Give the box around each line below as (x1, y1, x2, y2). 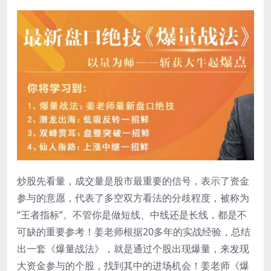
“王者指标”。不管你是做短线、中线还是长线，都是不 (17, 208, 247, 222)
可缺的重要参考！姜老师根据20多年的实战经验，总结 (17, 225, 250, 239)
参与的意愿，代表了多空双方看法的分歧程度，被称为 (17, 191, 249, 205)
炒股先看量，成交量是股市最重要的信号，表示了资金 (17, 174, 249, 188)
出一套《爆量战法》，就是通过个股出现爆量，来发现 (17, 242, 249, 256)
